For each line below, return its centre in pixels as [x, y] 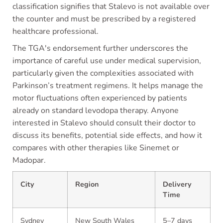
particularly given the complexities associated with [103, 73]
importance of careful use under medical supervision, [107, 61]
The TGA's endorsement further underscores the [100, 48]
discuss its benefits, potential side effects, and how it [107, 135]
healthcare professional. [56, 31]
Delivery [177, 184]
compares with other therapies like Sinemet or [96, 148]
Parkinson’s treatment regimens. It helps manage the [108, 86]
